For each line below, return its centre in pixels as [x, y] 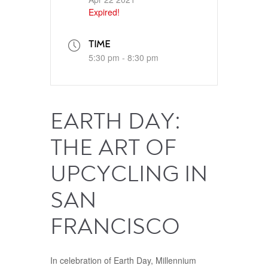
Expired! [104, 12]
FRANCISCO [115, 228]
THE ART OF [113, 149]
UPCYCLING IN [129, 176]
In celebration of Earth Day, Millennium [123, 261]
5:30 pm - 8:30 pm [124, 58]
